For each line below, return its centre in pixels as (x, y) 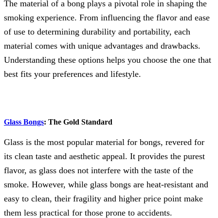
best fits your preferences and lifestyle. (73, 74)
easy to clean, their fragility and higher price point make (103, 198)
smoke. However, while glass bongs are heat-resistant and (106, 184)
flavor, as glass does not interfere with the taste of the (99, 170)
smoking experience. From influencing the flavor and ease (107, 17)
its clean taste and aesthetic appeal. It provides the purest (104, 156)
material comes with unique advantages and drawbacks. (102, 45)
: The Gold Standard (78, 122)
